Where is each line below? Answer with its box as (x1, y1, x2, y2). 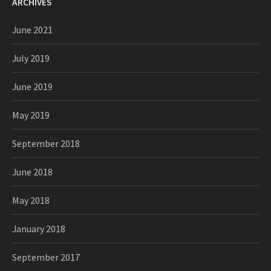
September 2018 (12, 137, 80, 149)
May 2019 (12, 109, 50, 121)
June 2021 (12, 24, 53, 36)
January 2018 (12, 223, 65, 235)
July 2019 (12, 52, 50, 64)
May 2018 (12, 194, 50, 206)
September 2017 (12, 251, 80, 263)
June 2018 (12, 166, 53, 178)
